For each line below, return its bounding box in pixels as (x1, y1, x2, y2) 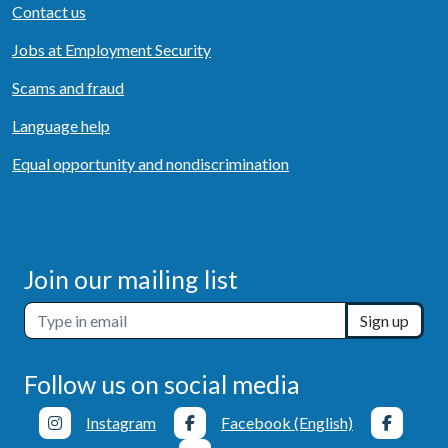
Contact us (12, 2, 86, 21)
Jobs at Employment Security (12, 40, 211, 59)
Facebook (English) (221, 412, 353, 432)
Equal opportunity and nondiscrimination (12, 154, 289, 173)
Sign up (360, 311, 409, 330)
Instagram (86, 412, 156, 432)
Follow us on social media (24, 369, 300, 399)
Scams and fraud (12, 78, 124, 97)
